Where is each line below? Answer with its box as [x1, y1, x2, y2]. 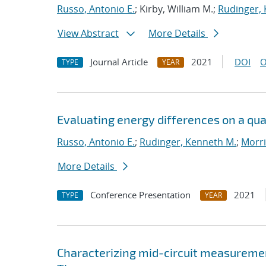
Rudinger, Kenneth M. [140, 135, 236, 148]
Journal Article [90, 56, 148, 68]
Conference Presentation [90, 189, 191, 201]
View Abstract [58, 27, 119, 40]
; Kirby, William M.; [135, 2, 218, 15]
